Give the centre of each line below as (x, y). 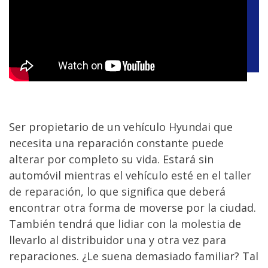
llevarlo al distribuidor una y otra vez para (118, 240)
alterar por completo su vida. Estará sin (111, 159)
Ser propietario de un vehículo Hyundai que (121, 127)
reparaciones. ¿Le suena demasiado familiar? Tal (134, 256)
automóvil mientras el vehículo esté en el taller (130, 175)
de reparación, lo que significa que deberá (117, 191)
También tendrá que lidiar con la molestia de (125, 224)
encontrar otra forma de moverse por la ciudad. (133, 208)
